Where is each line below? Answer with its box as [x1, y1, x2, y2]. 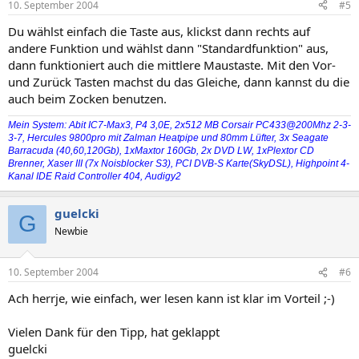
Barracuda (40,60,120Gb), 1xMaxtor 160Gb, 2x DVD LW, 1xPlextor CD [8, 144, 314, 156]
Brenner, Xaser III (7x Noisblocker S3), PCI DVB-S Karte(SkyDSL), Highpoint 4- [8, 157, 349, 169]
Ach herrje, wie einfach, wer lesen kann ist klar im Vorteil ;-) [8, 290, 335, 306]
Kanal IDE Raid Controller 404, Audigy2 [8, 170, 181, 182]
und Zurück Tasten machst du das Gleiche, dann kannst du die [8, 73, 349, 90]
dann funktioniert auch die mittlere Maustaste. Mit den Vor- [8, 56, 336, 73]
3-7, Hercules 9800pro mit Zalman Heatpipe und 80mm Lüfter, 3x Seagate [8, 131, 329, 143]
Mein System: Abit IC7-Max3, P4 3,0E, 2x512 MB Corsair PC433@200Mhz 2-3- [8, 119, 351, 131]
